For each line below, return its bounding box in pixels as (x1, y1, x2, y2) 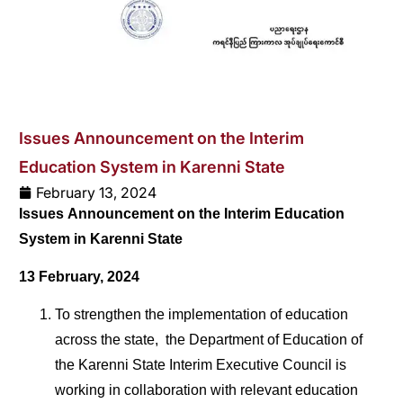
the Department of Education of (166, 326, 363, 358)
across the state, (55, 326, 158, 358)
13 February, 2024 (19, 262, 139, 294)
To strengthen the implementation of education (55, 300, 348, 333)
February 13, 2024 (36, 183, 157, 201)
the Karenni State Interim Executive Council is (55, 351, 346, 383)
